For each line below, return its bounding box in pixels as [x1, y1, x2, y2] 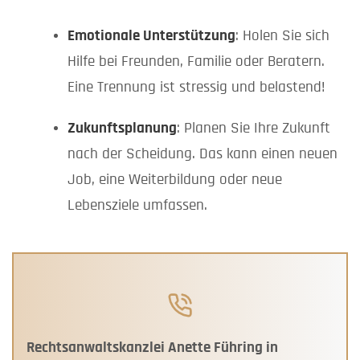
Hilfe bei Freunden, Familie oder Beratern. [67, 54, 325, 70]
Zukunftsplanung [67, 121, 177, 137]
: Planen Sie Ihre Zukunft [176, 121, 330, 137]
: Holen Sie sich [235, 28, 329, 44]
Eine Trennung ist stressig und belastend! [67, 80, 325, 96]
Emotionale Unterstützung [67, 28, 235, 44]
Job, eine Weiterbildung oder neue [67, 172, 282, 188]
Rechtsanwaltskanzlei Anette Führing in [27, 340, 278, 356]
